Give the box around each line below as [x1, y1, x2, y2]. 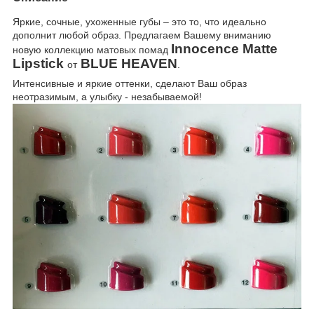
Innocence [171, 41, 239, 56]
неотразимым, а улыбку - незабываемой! [13, 90, 205, 102]
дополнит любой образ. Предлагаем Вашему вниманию [13, 29, 271, 41]
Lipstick [13, 55, 64, 71]
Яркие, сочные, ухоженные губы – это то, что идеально [13, 15, 266, 27]
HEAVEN [121, 55, 177, 71]
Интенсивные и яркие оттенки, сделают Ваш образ [13, 77, 247, 89]
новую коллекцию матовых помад [13, 43, 171, 55]
